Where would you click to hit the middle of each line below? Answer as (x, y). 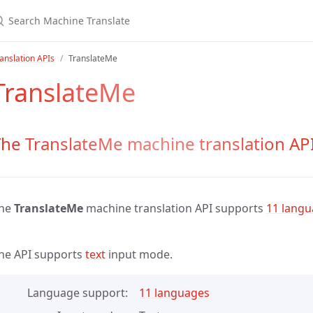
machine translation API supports (175, 208)
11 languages (174, 292)
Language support (76, 292)
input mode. (139, 254)
